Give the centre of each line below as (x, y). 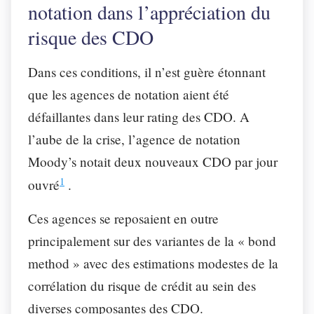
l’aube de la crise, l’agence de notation (134, 139)
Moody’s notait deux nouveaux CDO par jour (153, 161)
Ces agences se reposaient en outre (123, 218)
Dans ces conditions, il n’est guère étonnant (147, 71)
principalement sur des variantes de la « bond (152, 240)
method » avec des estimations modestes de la (153, 263)
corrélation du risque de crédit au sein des (142, 285)
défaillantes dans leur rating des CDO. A (139, 116)
